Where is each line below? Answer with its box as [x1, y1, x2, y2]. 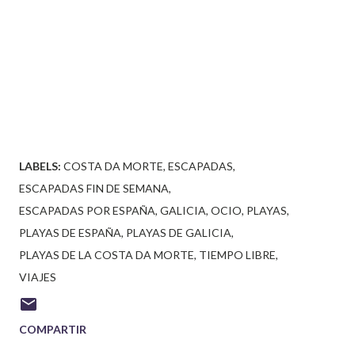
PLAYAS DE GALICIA [126, 226, 231, 240]
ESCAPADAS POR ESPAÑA [19, 204, 155, 218]
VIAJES [19, 270, 56, 284]
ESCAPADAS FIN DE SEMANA [19, 181, 169, 196]
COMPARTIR [19, 323, 86, 337]
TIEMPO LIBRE [199, 248, 276, 262]
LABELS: [19, 159, 61, 174]
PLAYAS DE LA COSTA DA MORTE [19, 248, 194, 262]
